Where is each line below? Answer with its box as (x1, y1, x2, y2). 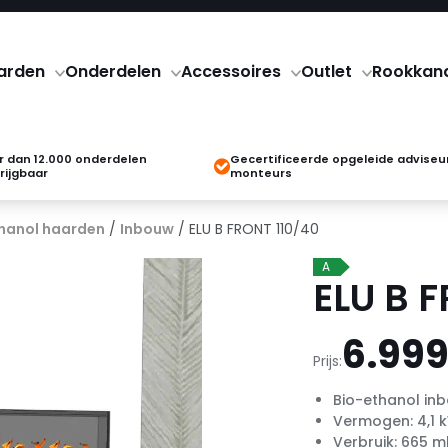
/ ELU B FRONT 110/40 (174, 219, 319, 239)
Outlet (300, 60, 352, 83)
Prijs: (312, 351, 342, 371)
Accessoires (180, 60, 281, 83)
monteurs (230, 165, 293, 181)
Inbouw (120, 219, 174, 239)
